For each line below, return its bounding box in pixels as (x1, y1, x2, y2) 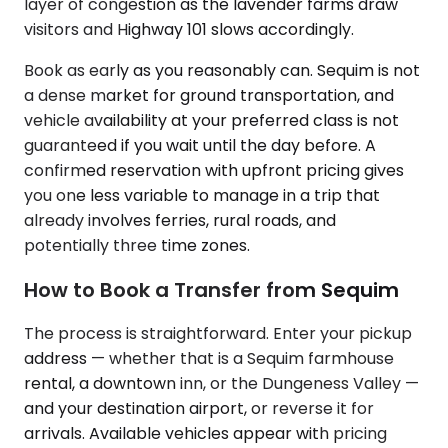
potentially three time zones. (24, 233, 250, 257)
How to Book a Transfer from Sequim (24, 275, 399, 304)
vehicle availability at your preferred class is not (24, 108, 399, 132)
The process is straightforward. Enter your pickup (24, 322, 412, 346)
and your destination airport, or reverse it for (24, 397, 374, 421)
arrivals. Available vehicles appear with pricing (24, 422, 387, 446)
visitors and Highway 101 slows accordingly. (24, 17, 354, 41)
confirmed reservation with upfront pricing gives (24, 158, 404, 182)
